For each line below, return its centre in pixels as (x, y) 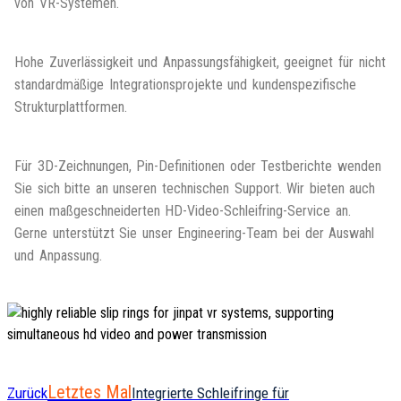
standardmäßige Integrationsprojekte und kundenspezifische (185, 85)
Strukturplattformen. (71, 107)
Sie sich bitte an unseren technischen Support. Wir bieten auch (195, 189)
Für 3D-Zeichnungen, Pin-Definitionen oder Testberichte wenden (198, 166)
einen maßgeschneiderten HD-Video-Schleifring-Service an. (183, 211)
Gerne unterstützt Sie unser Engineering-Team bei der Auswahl (195, 234)
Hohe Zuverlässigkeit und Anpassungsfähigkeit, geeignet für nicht (200, 63)
